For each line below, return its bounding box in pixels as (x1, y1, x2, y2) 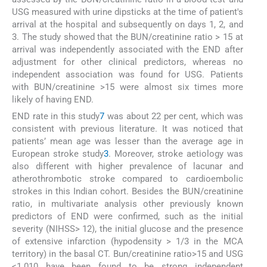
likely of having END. (12, 94, 94, 105)
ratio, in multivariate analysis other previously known (12, 198, 243, 209)
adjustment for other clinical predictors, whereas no (12, 56, 243, 67)
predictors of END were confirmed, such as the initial (12, 210, 243, 222)
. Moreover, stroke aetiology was (108, 148, 243, 159)
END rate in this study (12, 110, 100, 122)
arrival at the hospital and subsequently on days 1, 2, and (12, 18, 243, 30)
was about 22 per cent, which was (104, 110, 243, 122)
